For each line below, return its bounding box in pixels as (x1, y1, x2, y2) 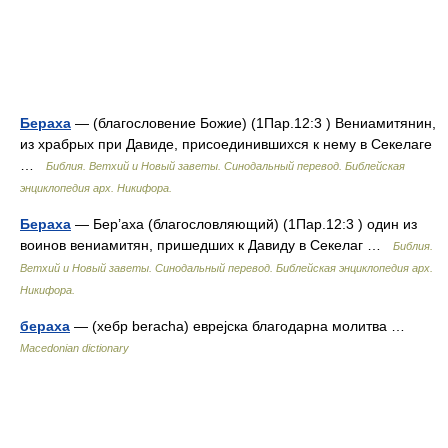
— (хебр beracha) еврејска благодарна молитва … (70, 318, 413, 334)
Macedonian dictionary (20, 342, 129, 354)
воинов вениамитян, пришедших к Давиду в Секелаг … (20, 237, 393, 253)
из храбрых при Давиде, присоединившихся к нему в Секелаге (20, 136, 432, 152)
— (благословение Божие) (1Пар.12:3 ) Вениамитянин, (71, 115, 436, 131)
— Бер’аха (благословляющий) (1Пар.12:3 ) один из (71, 216, 417, 232)
